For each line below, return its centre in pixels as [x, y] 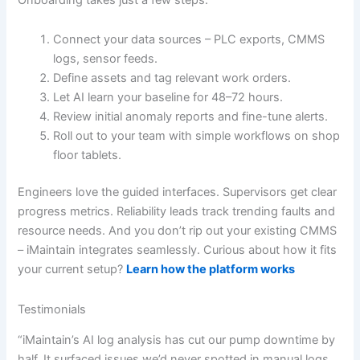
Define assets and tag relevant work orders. [172, 78]
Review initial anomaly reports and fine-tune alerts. [191, 117]
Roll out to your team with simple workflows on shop [197, 136]
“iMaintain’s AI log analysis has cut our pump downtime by [177, 340]
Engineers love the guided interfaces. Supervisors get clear [178, 192]
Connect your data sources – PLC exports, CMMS [189, 40]
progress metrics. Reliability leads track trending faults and [177, 212]
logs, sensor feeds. [106, 59]
